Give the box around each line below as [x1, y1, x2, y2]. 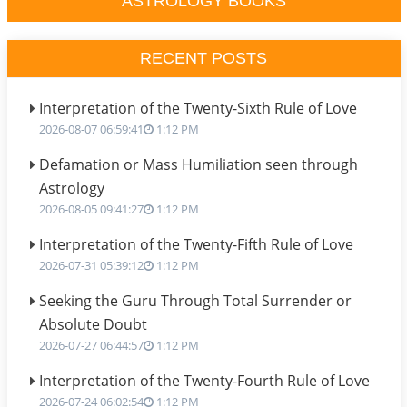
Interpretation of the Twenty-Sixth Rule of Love [38, 98, 357, 118]
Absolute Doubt [38, 314, 147, 334]
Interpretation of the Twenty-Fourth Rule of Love [38, 371, 370, 391]
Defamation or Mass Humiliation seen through [38, 154, 358, 174]
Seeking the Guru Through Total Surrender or [38, 291, 352, 311]
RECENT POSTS [140, 49, 267, 67]
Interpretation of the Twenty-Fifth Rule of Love [38, 234, 353, 254]
